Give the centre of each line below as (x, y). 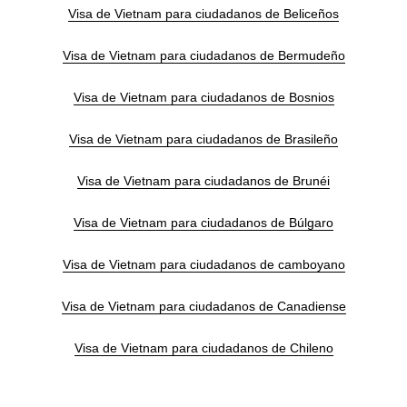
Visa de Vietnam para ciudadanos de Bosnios (203, 98)
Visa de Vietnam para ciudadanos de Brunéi (203, 181)
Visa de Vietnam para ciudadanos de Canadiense (203, 307)
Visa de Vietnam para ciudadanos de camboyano (203, 265)
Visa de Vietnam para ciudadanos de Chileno (203, 348)
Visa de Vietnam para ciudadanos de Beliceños (203, 14)
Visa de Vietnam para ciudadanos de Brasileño (203, 139)
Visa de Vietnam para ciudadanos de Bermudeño (203, 56)
